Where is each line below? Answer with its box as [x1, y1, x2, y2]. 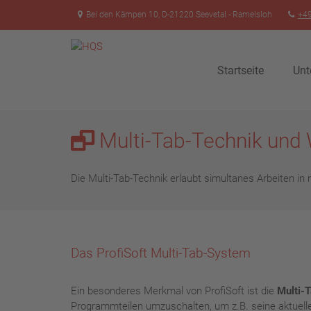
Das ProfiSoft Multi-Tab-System [71, 245, 251, 261]
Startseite [217, 64, 264, 77]
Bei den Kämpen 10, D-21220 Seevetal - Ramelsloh [86, 10, 272, 19]
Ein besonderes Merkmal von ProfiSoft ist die [71, 285, 277, 297]
